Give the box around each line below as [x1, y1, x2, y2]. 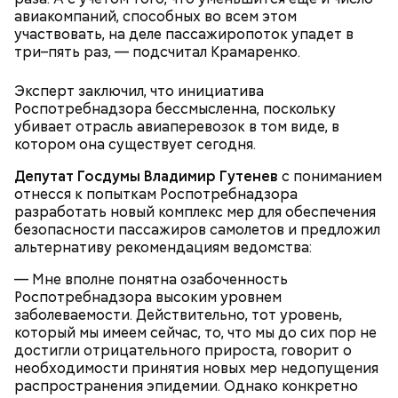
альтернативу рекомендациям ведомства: [14, 237, 312, 257]
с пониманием [278, 166, 382, 186]
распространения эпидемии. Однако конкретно [14, 376, 358, 395]
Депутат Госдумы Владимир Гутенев [14, 166, 278, 186]
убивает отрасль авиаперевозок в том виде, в [14, 116, 339, 136]
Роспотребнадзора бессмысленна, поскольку [14, 99, 336, 118]
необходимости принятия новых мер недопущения [14, 358, 378, 378]
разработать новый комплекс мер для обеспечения [14, 202, 376, 221]
